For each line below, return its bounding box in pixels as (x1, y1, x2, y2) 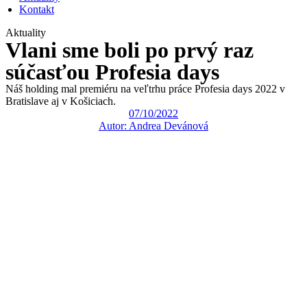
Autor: (99, 120, 127, 132)
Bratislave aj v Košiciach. (5, 95, 116, 107)
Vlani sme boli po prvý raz (5, 38, 254, 62)
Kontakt (19, 3, 54, 15)
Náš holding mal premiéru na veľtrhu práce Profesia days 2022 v (5, 83, 285, 95)
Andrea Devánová (127, 120, 208, 132)
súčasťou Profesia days (5, 60, 219, 84)
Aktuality (5, 27, 46, 38)
